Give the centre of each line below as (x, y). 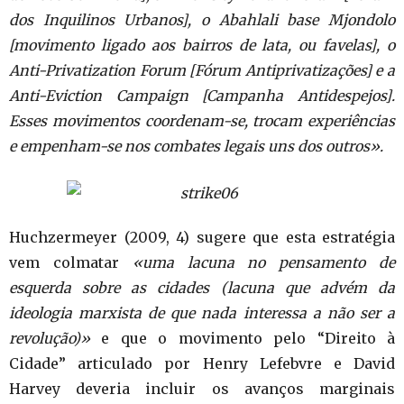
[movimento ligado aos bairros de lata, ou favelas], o (202, 45)
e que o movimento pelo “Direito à (243, 338)
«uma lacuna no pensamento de (264, 262)
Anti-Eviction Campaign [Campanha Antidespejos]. (202, 96)
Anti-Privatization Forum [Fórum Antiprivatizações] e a (202, 70)
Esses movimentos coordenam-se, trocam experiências (202, 121)
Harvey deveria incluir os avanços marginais (202, 389)
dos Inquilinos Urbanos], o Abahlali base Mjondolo (202, 20)
